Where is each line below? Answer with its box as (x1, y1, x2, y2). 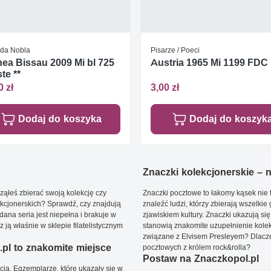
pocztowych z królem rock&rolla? (143, 243, 250, 252)
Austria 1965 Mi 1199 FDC (151, 56, 268, 68)
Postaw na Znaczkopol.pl (143, 253, 259, 265)
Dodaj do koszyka (18, 113, 102, 125)
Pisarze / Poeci (151, 45, 200, 54)
